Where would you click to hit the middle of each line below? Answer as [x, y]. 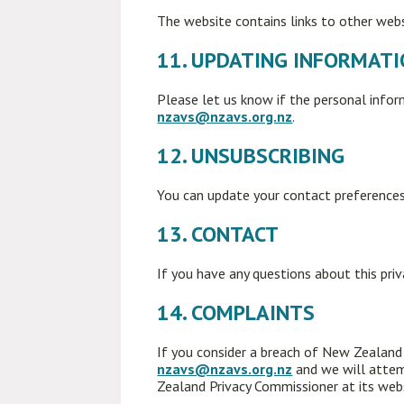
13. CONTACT [218, 234]
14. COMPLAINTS [236, 312]
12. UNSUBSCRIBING [251, 156]
